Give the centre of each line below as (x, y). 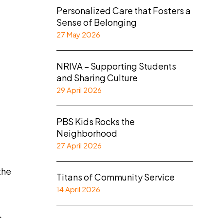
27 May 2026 (78, 34)
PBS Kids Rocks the (96, 121)
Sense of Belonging (97, 22)
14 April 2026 (78, 189)
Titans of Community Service (116, 177)
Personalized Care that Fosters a (124, 10)
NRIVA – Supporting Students (116, 66)
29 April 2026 (79, 90)
